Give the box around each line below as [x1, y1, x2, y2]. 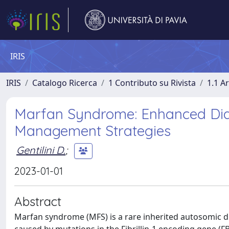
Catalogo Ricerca [32, 77, 97, 88]
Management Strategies [14, 122, 171, 140]
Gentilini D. [16, 143, 65, 156]
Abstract [14, 194, 61, 209]
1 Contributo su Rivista [108, 77, 196, 88]
